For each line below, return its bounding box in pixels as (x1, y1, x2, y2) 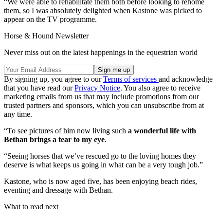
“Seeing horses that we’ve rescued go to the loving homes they (4, 152, 196, 161)
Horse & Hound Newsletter (4, 32, 89, 40)
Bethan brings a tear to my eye (4, 135, 105, 144)
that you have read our (4, 84, 74, 92)
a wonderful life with (128, 127, 196, 135)
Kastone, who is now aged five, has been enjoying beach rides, (4, 177, 197, 186)
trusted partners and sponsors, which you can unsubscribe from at (4, 101, 204, 110)
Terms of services (103, 75, 159, 84)
